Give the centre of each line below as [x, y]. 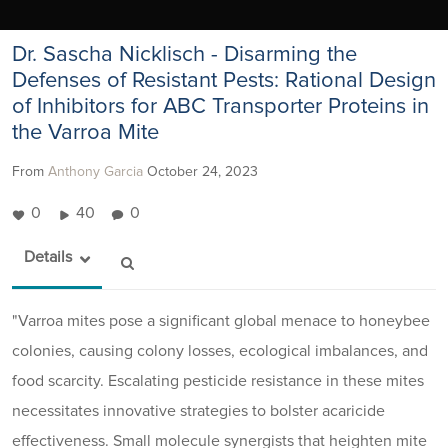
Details [48, 256]
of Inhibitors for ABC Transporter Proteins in [220, 106]
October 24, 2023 [202, 171]
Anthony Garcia [95, 171]
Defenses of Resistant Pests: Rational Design [224, 80]
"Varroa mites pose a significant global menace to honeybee [221, 320]
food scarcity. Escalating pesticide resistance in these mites [218, 380]
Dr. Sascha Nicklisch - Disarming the [184, 54]
